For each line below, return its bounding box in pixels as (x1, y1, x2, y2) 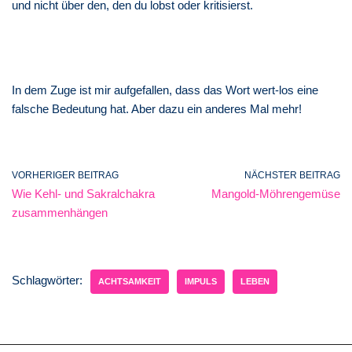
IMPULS (185, 276, 217, 286)
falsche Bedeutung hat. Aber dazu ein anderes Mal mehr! (12, 101, 302, 115)
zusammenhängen (12, 205, 108, 219)
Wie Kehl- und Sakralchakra (12, 186, 155, 200)
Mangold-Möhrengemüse (211, 186, 340, 200)
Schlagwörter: (12, 273, 82, 287)
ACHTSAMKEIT (98, 276, 161, 286)
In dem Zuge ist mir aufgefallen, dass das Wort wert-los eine (12, 82, 318, 97)
